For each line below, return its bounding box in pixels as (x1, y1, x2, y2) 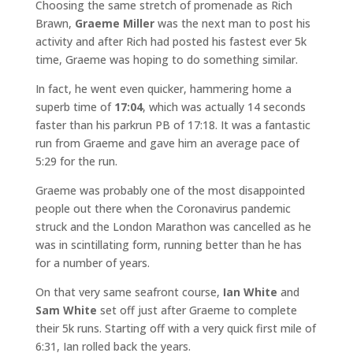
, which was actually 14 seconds (142, 99, 306, 115)
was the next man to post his (154, 16, 310, 32)
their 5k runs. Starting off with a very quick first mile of (35, 321, 316, 336)
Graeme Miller (74, 16, 154, 32)
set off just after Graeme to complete (96, 303, 297, 318)
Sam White (35, 303, 97, 318)
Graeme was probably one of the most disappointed (35, 183, 305, 199)
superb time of (35, 99, 114, 115)
